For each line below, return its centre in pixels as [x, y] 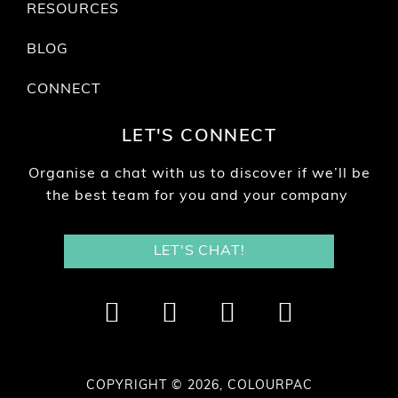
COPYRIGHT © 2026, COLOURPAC [199, 386]
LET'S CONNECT [199, 137]
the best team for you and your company [199, 196]
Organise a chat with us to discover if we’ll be [199, 174]
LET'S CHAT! [199, 251]
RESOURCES [73, 10]
